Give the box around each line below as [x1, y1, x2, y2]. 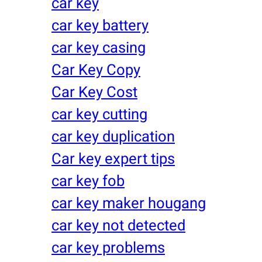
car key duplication [51, 125, 175, 148]
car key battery [51, 14, 149, 37]
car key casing [51, 36, 146, 59]
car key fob [51, 170, 125, 192]
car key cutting [51, 103, 147, 126]
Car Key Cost [51, 81, 137, 104]
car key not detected [51, 214, 185, 237]
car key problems [51, 236, 165, 259]
